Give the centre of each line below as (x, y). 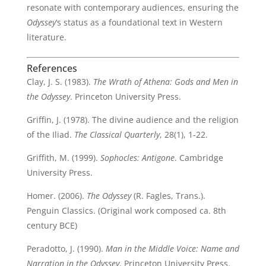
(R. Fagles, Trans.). (168, 196)
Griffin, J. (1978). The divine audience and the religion (132, 120)
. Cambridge (199, 158)
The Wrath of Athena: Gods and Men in (165, 82)
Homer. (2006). (56, 196)
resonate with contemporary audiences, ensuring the (132, 7)
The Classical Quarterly (117, 134)
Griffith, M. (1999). (63, 158)
